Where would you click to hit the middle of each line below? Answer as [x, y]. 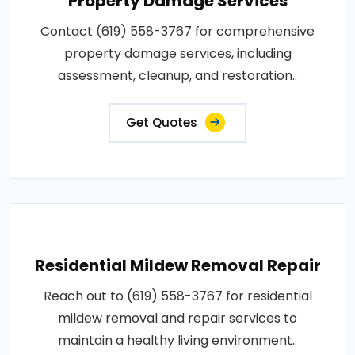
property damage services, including [177, 53]
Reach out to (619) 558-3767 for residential [177, 296]
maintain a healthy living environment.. [177, 340]
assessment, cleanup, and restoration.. [177, 75]
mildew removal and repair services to [177, 318]
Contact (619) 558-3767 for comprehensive [177, 31]
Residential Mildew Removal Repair [177, 265]
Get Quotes [162, 122]
